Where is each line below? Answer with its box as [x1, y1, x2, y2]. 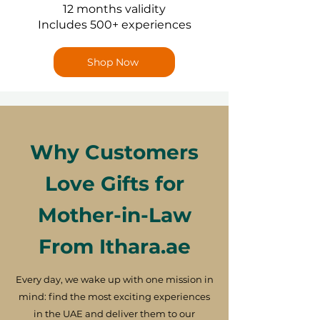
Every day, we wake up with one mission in [15, 274, 214, 286]
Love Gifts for [44, 171, 184, 196]
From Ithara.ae [38, 234, 191, 259]
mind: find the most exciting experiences [19, 291, 210, 303]
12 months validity [63, 2, 166, 16]
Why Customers [30, 140, 199, 165]
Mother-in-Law [37, 203, 191, 228]
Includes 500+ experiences [37, 18, 191, 32]
